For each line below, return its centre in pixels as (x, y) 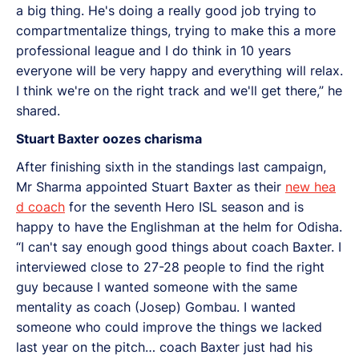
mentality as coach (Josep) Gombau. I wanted (156, 307)
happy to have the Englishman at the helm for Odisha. (179, 226)
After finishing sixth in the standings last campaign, (171, 166)
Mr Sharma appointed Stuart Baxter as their (151, 186)
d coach (40, 206)
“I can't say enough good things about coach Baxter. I (179, 246)
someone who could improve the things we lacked (169, 327)
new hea (311, 186)
